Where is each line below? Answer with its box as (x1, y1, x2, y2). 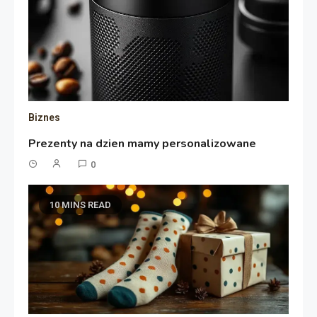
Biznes (28, 111, 61, 123)
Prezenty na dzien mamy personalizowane (28, 135, 257, 151)
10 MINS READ (50, 199, 112, 210)
